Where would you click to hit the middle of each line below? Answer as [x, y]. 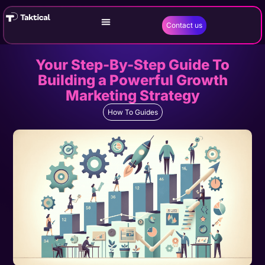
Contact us [184, 25]
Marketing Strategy [132, 96]
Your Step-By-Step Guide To [132, 65]
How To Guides [132, 112]
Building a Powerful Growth [132, 80]
